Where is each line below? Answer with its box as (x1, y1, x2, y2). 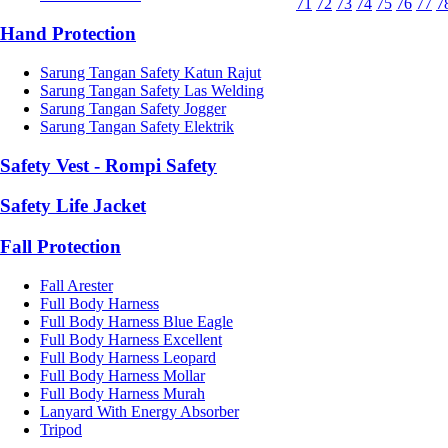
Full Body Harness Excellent (40, 330, 222, 348)
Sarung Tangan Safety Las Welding (40, 81, 264, 99)
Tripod (40, 420, 82, 438)
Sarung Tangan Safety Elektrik (40, 117, 234, 135)
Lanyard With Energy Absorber (40, 402, 239, 420)
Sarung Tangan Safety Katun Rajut (40, 63, 261, 81)
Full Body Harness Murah (40, 384, 205, 402)
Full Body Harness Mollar (40, 366, 205, 384)
